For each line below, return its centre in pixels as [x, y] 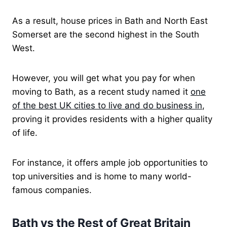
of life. [25, 133]
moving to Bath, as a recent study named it [101, 91]
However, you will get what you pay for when [104, 78]
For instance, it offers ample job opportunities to [110, 162]
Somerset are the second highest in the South [106, 34]
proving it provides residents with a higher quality [112, 119]
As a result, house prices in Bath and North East [110, 21]
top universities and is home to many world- [102, 176]
